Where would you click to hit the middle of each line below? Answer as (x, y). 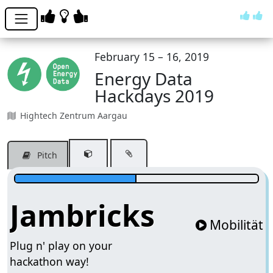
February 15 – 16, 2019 (152, 56)
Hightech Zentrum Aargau (72, 115)
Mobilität (236, 225)
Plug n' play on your (61, 245)
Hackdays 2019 (154, 95)
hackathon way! (50, 261)
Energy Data (144, 78)
